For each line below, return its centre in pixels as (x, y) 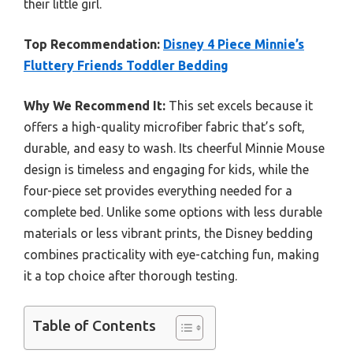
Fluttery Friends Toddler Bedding (126, 66)
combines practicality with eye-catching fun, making (171, 255)
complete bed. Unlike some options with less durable (173, 212)
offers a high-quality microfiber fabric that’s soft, (164, 127)
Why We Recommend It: (95, 106)
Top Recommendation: (92, 45)
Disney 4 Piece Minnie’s (234, 45)
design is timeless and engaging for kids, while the (166, 170)
